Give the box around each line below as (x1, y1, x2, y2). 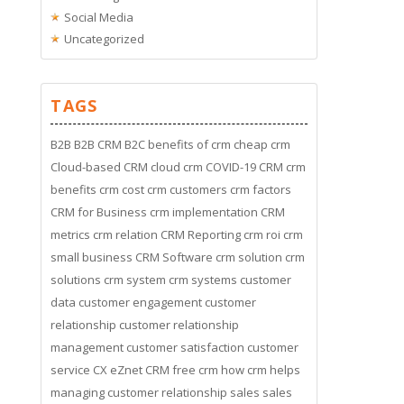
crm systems (169, 271, 238, 288)
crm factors (230, 180, 292, 197)
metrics (50, 225, 91, 243)
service (50, 361, 91, 378)
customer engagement (78, 293, 203, 310)
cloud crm (151, 158, 204, 175)
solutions (50, 271, 102, 288)
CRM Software (135, 248, 214, 265)
